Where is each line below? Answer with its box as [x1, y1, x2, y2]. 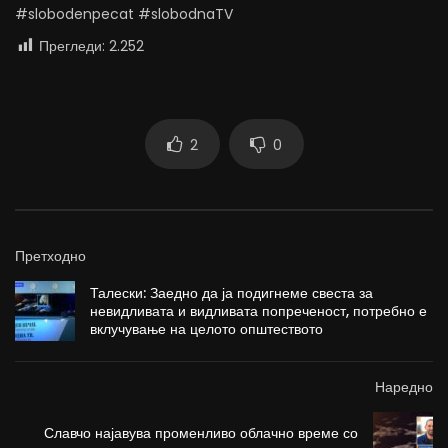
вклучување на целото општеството [90, 319, 323, 340]
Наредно [375, 377, 433, 398]
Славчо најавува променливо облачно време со [44, 423, 358, 444]
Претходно [15, 246, 86, 267]
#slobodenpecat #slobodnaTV [15, 4, 233, 25]
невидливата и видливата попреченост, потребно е [90, 301, 427, 322]
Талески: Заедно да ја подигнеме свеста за [90, 283, 373, 304]
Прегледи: [39, 36, 105, 57]
